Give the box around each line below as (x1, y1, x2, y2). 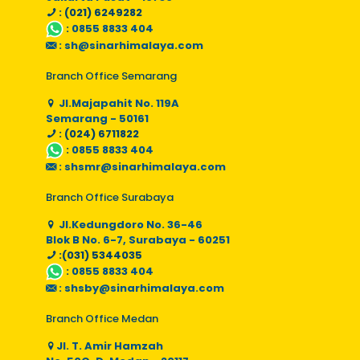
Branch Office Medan (46, 311, 158, 326)
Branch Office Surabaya (46, 190, 174, 205)
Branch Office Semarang (46, 68, 177, 84)
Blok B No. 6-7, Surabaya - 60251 (46, 232, 230, 247)
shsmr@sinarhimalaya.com (64, 159, 226, 174)
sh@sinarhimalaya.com (64, 38, 203, 53)
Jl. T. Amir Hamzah (56, 338, 163, 354)
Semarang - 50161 (46, 111, 149, 126)
